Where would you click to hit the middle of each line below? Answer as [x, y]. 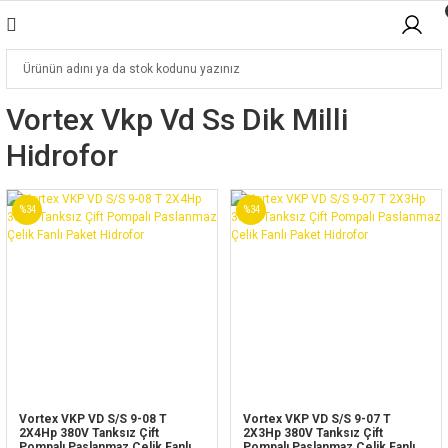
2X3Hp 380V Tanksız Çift [313, 433]
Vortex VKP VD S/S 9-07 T [317, 419]
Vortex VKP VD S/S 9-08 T [93, 419]
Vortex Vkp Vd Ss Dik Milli [177, 119]
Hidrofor [62, 155]
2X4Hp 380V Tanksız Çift [89, 433]
